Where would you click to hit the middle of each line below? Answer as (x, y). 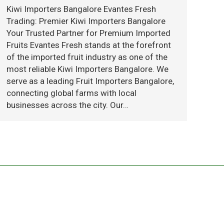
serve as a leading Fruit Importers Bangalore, (90, 81)
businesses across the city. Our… (67, 105)
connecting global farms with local (71, 93)
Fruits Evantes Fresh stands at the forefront (89, 45)
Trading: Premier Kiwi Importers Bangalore (86, 21)
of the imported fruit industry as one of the (87, 57)
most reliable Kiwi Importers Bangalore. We (87, 69)
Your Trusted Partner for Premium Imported (88, 33)
